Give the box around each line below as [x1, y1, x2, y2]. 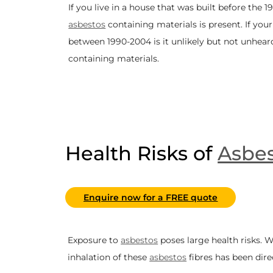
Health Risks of [65, 141, 218, 165]
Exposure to [68, 234, 121, 246]
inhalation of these [68, 251, 150, 263]
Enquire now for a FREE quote [83, 191, 218, 203]
